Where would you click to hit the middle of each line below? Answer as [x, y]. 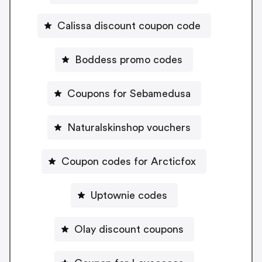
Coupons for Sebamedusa [129, 93]
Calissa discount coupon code [129, 25]
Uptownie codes [129, 195]
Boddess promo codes [129, 59]
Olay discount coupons [129, 229]
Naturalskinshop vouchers [129, 127]
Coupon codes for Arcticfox [129, 161]
